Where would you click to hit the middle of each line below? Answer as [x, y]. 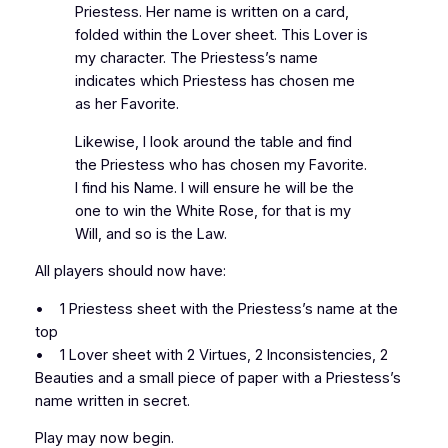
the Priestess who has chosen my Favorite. [220, 164]
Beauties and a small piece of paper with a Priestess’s [217, 377]
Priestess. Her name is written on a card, [211, 12]
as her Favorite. [126, 104]
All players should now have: [130, 271]
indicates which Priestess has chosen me [214, 81]
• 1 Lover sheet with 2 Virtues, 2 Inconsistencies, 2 [211, 354]
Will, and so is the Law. [150, 233]
